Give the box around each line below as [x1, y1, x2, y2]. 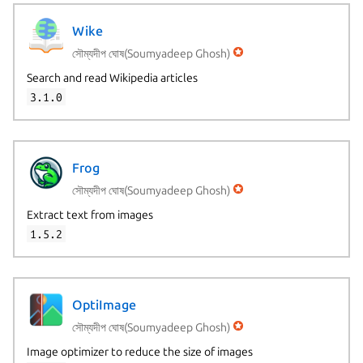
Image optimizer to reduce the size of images [26, 344, 253, 358]
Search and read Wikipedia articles [26, 70, 198, 84]
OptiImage [71, 297, 136, 313]
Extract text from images [26, 207, 153, 221]
